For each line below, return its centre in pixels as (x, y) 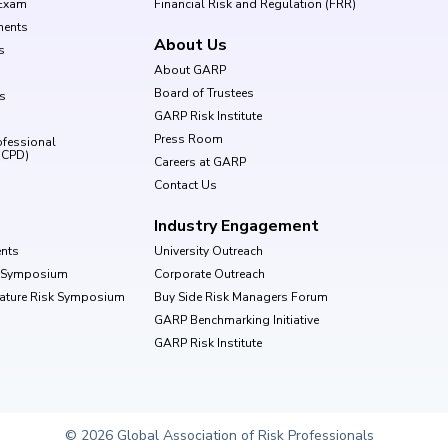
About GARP (190, 69)
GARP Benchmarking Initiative (236, 319)
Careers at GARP (200, 161)
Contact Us (185, 184)
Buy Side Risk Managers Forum (241, 296)
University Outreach (208, 250)
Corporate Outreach (209, 273)
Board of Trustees (204, 92)
